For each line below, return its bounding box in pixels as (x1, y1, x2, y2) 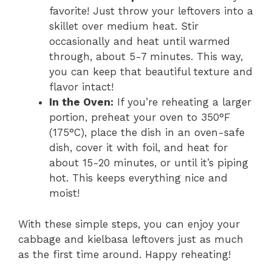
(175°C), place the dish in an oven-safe (49, 126, 245, 139)
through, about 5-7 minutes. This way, (49, 50, 243, 63)
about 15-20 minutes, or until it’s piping (49, 157, 248, 169)
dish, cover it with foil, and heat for (49, 141, 228, 154)
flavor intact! (49, 81, 114, 93)
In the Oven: (49, 96, 114, 109)
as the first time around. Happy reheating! (18, 248, 231, 260)
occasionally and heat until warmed (49, 35, 230, 48)
